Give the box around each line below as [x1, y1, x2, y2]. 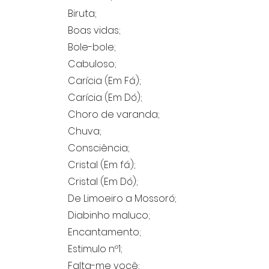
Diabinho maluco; [68, 208, 150, 222]
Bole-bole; [68, 40, 116, 54]
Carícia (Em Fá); [68, 74, 141, 88]
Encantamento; [68, 225, 141, 239]
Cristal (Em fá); [68, 158, 136, 172]
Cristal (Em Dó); [68, 175, 138, 189]
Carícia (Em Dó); [68, 91, 142, 104]
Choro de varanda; [68, 107, 160, 121]
